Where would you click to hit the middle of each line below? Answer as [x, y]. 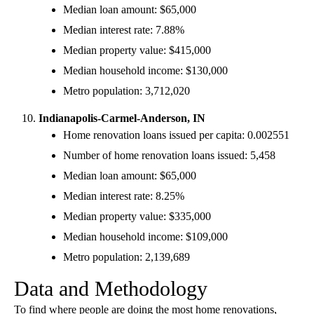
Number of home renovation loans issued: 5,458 [169, 155]
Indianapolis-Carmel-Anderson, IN [122, 118]
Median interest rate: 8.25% [124, 196]
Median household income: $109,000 [145, 236]
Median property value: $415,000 [137, 50]
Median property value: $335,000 [137, 216]
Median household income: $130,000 [145, 70]
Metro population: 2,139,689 [127, 257]
